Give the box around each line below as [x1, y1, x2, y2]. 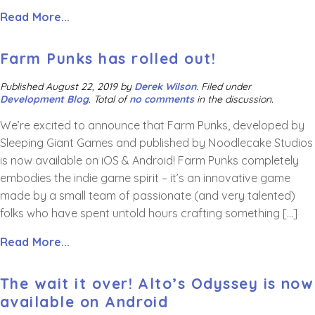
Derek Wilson [134, 79, 196, 93]
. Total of [89, 92, 129, 105]
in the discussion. [194, 92, 274, 105]
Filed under [201, 79, 254, 93]
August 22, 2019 [46, 79, 117, 93]
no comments [129, 92, 194, 105]
